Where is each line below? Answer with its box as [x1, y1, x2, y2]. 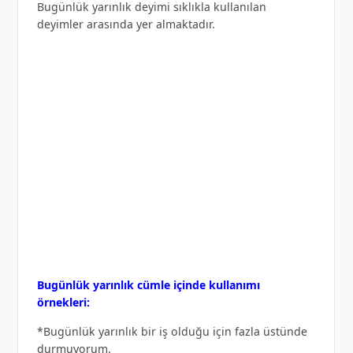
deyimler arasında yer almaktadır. [36, 16, 215, 32]
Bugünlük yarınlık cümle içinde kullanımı [36, 277, 260, 292]
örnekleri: [36, 294, 90, 310]
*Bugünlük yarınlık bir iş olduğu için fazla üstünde [36, 323, 307, 339]
